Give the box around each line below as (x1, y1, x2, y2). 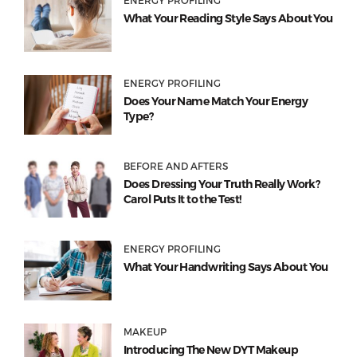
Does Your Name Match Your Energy (124, 94, 308, 109)
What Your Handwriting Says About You (124, 260, 328, 275)
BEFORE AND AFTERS (124, 160, 228, 172)
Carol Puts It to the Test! (124, 192, 241, 207)
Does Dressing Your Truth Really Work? (124, 177, 320, 192)
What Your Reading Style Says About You (124, 11, 333, 26)
